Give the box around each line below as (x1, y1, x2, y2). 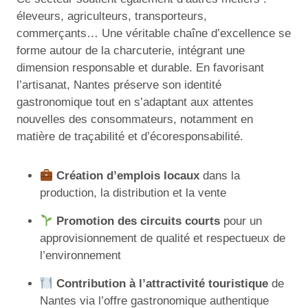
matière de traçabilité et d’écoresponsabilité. (16, 130, 243, 144)
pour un (220, 214, 263, 228)
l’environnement (40, 249, 121, 263)
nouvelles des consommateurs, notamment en (16, 113, 253, 126)
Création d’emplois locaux (56, 169, 200, 183)
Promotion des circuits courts (56, 214, 221, 228)
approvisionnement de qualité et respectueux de (40, 232, 285, 245)
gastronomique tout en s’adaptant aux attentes (16, 96, 254, 109)
